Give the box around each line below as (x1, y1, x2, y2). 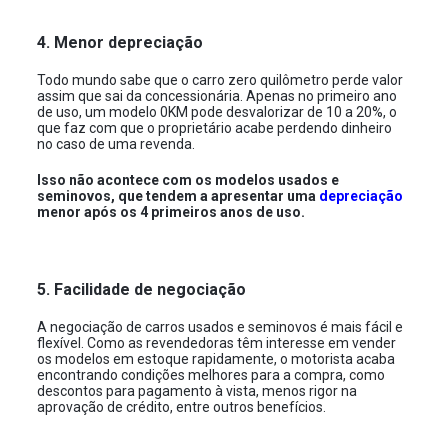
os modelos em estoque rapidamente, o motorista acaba (37, 351, 396, 367)
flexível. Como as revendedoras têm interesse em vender (37, 335, 397, 351)
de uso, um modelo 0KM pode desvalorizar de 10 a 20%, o (37, 104, 398, 120)
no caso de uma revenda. (37, 136, 199, 152)
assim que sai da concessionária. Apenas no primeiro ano (37, 88, 398, 104)
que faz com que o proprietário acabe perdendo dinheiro (37, 120, 393, 136)
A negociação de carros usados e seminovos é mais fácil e (37, 319, 404, 335)
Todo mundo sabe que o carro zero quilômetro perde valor (37, 72, 404, 88)
